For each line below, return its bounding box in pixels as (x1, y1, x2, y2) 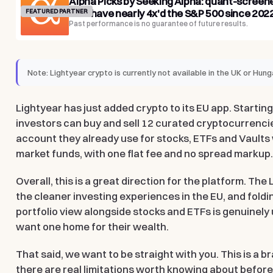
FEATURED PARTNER (26, 7, 88, 15)
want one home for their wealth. (16, 221, 169, 233)
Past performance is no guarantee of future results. (69, 18, 249, 28)
